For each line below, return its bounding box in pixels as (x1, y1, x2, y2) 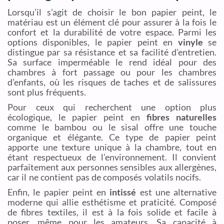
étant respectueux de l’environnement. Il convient (7, 151, 216, 163)
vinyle (177, 36, 203, 48)
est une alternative (136, 186, 216, 198)
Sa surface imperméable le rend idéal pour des (7, 56, 216, 68)
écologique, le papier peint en (7, 111, 146, 123)
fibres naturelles (146, 111, 216, 123)
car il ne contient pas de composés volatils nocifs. (7, 171, 201, 183)
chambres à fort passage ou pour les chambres (7, 66, 216, 78)
